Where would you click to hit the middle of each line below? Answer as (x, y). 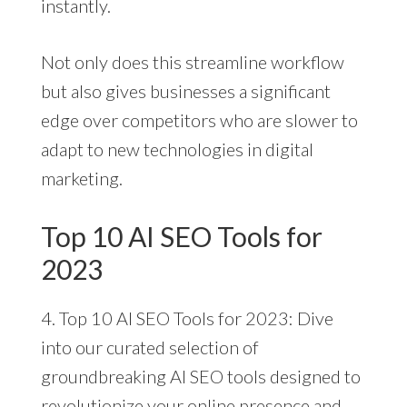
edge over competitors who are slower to (199, 119)
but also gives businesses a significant (185, 90)
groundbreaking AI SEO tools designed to (200, 376)
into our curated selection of (149, 347)
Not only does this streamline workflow (192, 61)
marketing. (81, 178)
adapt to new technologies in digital (177, 149)
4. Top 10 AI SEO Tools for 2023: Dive (187, 318)
